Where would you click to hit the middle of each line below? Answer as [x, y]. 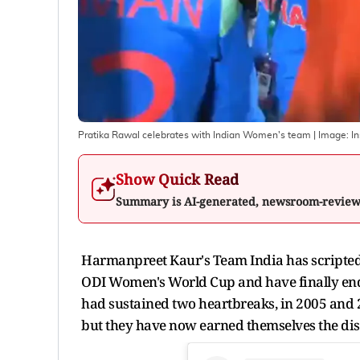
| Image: [331, 135]
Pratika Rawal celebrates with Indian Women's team [194, 135]
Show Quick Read [177, 179]
